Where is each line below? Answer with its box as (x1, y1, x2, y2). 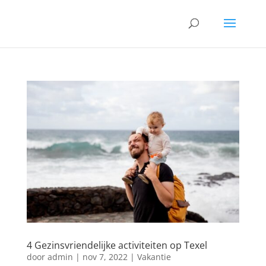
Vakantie (137, 251, 171, 262)
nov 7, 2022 (82, 251, 128, 262)
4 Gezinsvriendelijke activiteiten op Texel (26, 238, 207, 252)
